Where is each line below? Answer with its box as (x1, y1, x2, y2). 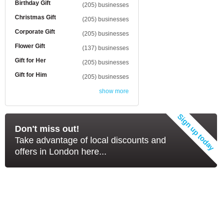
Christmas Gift (15, 14, 56, 21)
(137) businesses (82, 45, 129, 52)
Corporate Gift (15, 28, 55, 35)
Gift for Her (15, 57, 46, 64)
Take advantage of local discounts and (15, 135, 166, 145)
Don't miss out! (15, 124, 79, 134)
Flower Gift (15, 43, 45, 50)
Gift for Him (15, 71, 47, 78)
